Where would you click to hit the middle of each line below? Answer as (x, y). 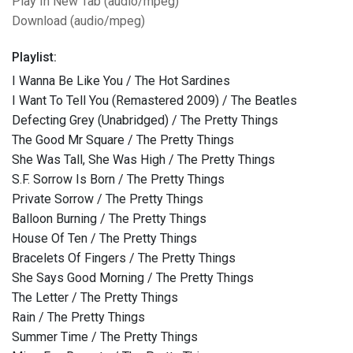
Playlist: (34, 58)
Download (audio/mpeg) (78, 21)
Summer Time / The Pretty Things (105, 337)
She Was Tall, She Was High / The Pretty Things (143, 160)
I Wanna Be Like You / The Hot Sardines (121, 81)
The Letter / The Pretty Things (95, 298)
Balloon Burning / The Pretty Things (109, 219)
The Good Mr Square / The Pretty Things (123, 140)
